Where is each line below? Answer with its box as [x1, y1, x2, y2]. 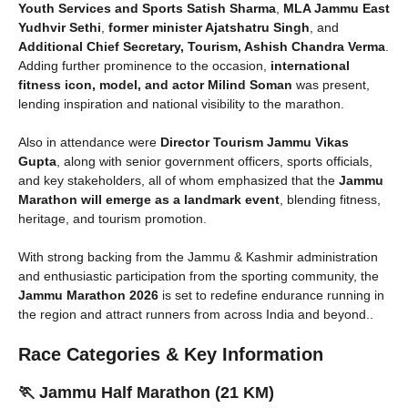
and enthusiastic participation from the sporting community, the [18, 268, 379, 283]
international [270, 57, 350, 73]
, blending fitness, [280, 191, 381, 207]
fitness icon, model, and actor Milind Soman [18, 76, 292, 92]
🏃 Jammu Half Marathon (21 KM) [18, 382, 274, 402]
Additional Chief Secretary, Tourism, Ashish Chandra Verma [18, 38, 385, 54]
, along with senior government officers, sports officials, [56, 153, 372, 168]
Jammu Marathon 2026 [18, 287, 158, 302]
